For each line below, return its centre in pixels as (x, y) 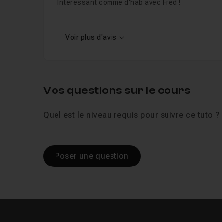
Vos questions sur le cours (117, 90)
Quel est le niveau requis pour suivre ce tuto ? (131, 115)
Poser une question (92, 156)
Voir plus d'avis (91, 37)
